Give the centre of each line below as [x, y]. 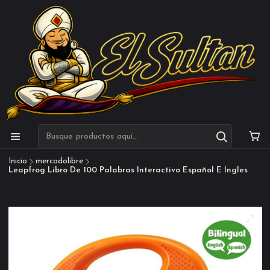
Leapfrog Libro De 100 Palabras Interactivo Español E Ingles [128, 171]
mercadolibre [59, 162]
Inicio [17, 162]
